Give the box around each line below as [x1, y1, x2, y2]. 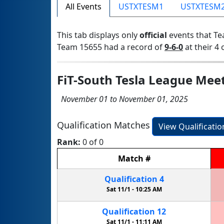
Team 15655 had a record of [57, 41, 164, 52]
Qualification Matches [57, 119, 150, 131]
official [139, 29, 167, 40]
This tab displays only [57, 29, 139, 40]
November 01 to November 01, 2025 [57, 93, 188, 104]
